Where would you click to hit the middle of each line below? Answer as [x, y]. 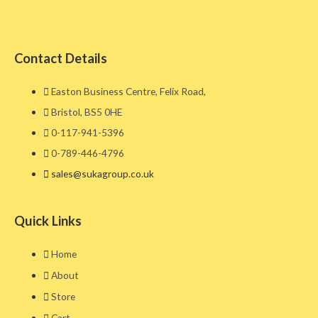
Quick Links [48, 220]
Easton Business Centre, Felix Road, [129, 92]
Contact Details [61, 59]
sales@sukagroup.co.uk [103, 174]
